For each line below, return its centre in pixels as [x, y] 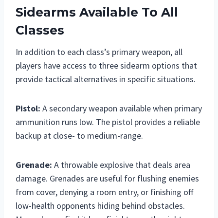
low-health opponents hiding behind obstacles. [100, 206]
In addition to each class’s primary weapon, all [99, 52]
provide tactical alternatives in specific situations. [106, 79]
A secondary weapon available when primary [121, 109]
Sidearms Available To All [97, 12]
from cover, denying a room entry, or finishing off [104, 192]
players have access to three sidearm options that [106, 66]
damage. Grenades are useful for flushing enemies [107, 179]
